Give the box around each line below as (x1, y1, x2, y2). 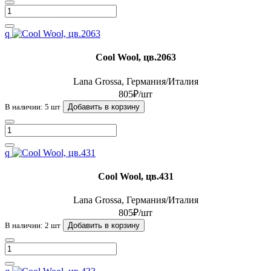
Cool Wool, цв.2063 (95, 52, 176, 63)
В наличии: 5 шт (5, 102, 60, 111)
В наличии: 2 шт (5, 221, 60, 230)
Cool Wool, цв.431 (97, 171, 174, 181)
